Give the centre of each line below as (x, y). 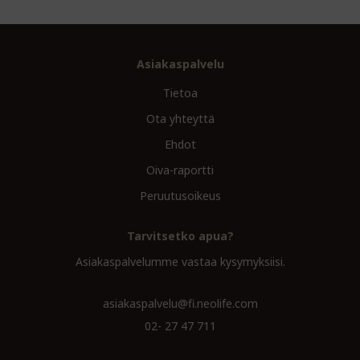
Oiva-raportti (180, 170)
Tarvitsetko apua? (180, 236)
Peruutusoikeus (180, 196)
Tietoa (180, 93)
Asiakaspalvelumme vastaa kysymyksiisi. (180, 262)
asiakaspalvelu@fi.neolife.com (180, 303)
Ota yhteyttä (180, 119)
